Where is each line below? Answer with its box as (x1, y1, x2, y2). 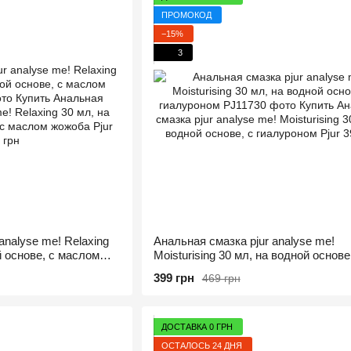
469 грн (201, 271, 241, 284)
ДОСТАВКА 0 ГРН (161, 321, 233, 331)
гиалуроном (153, 262, 216, 276)
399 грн (153, 271, 194, 284)
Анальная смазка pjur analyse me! (153, 234, 335, 248)
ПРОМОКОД (161, 9, 212, 20)
